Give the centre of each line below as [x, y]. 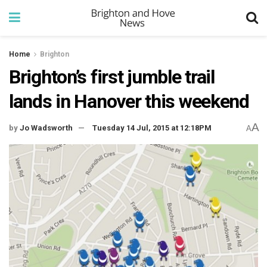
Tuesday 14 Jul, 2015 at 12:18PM [152, 128]
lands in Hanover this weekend [129, 101]
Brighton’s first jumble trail [112, 77]
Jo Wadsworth [46, 128]
